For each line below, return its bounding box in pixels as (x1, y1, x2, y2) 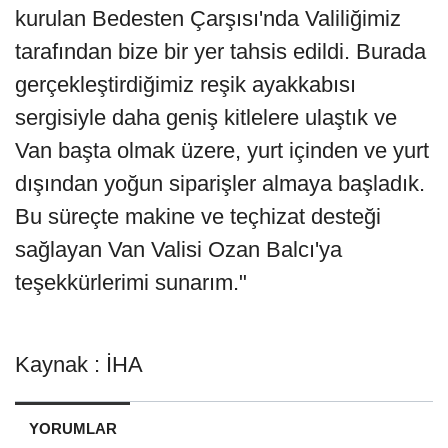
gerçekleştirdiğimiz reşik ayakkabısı (15, 72, 356, 98)
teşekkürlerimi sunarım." (15, 270, 253, 296)
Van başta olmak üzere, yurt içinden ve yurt (15, 138, 429, 164)
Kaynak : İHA (15, 352, 143, 378)
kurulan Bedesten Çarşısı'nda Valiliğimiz (15, 6, 401, 32)
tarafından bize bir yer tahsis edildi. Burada (15, 39, 426, 65)
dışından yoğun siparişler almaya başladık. (15, 171, 425, 197)
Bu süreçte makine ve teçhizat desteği (15, 204, 381, 230)
